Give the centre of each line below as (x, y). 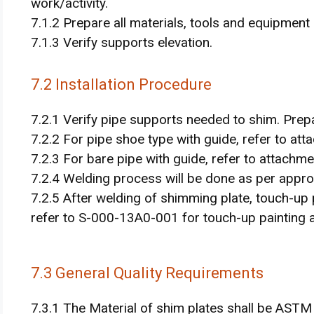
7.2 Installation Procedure (121, 84)
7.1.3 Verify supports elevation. (122, 42)
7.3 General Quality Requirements (147, 273)
